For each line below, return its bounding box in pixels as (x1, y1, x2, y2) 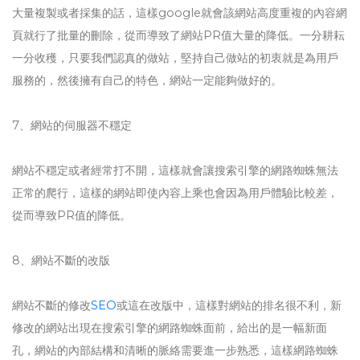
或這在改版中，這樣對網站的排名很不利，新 (117, 298, 342, 313)
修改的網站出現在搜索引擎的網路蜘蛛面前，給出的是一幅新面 (12, 321, 327, 335)
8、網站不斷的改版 (12, 253, 110, 268)
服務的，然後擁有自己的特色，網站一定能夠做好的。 (12, 73, 282, 88)
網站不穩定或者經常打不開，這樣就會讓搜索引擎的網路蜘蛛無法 (12, 163, 338, 178)
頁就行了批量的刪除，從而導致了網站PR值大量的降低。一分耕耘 (12, 28, 345, 43)
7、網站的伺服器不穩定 (12, 118, 132, 133)
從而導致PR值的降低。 (12, 208, 131, 223)
